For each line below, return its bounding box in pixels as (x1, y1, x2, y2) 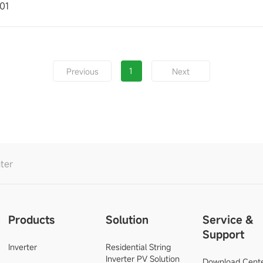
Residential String (105, 241, 171, 252)
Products (8, 213, 55, 227)
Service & (203, 213, 254, 227)
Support (203, 227, 245, 241)
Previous (66, 66, 99, 77)
